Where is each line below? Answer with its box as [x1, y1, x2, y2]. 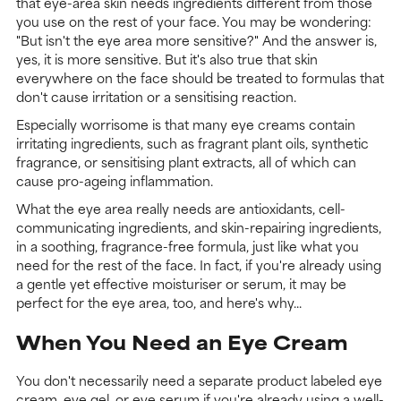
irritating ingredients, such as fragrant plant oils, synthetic [16, 132, 369, 153]
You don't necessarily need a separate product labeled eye [16, 370, 382, 391]
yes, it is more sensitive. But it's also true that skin [16, 47, 318, 69]
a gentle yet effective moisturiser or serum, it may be [16, 272, 346, 294]
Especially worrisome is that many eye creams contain [16, 113, 355, 134]
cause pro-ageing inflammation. [16, 169, 213, 191]
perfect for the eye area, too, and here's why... [16, 291, 302, 312]
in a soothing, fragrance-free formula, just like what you [16, 235, 359, 256]
